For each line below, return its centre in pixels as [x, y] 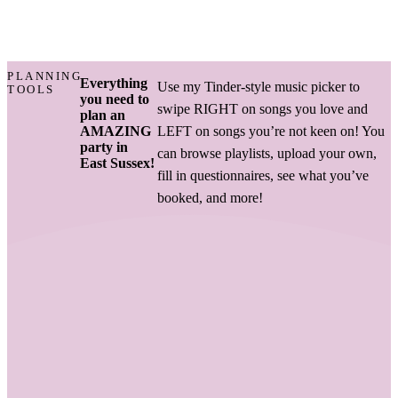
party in [103, 147]
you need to [114, 99]
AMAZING [115, 131]
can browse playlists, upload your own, [267, 153]
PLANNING [45, 77]
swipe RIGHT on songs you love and [262, 108]
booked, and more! [210, 197]
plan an [102, 115]
